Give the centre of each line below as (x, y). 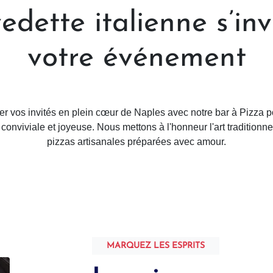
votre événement (136, 58)
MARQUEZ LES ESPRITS (156, 246)
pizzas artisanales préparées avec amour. (136, 142)
